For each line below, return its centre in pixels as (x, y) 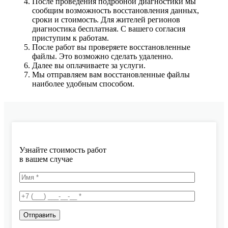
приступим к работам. (70, 38)
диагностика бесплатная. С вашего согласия (109, 29)
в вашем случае (46, 159)
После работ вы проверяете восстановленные (111, 47)
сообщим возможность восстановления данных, (116, 11)
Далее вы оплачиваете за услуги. (89, 66)
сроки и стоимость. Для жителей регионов (106, 20)
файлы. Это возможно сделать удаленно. (103, 56)
